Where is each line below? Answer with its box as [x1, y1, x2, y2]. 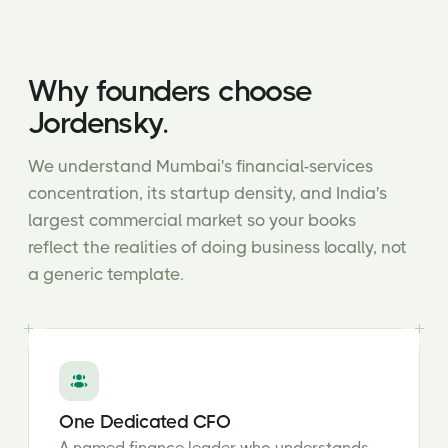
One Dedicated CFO [59, 411, 231, 432]
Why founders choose [28, 74, 313, 108]
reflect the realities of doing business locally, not [28, 237, 407, 257]
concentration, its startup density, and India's [28, 183, 387, 203]
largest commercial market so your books [28, 210, 356, 230]
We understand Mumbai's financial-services [28, 156, 373, 176]
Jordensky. [28, 106, 168, 140]
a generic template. [28, 264, 184, 284]
